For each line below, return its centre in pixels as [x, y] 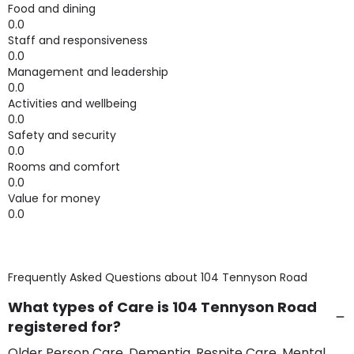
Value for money [54, 198]
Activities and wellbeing [72, 104]
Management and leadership [88, 72]
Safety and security [62, 135]
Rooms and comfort [64, 167]
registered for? [64, 327]
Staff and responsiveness [78, 40]
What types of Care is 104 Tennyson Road [162, 307]
